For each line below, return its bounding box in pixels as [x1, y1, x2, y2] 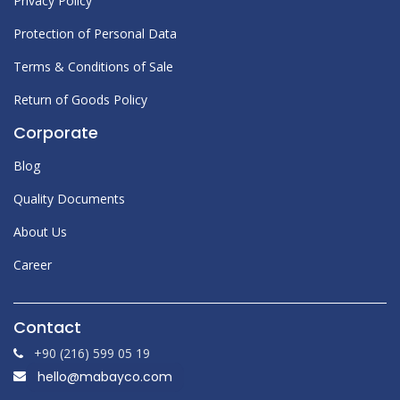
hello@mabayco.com [37, 368, 172, 387]
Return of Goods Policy [13, 91, 147, 109]
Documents [57, 190, 125, 208]
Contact [13, 316, 81, 339]
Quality [13, 190, 54, 208]
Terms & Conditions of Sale [13, 58, 173, 76]
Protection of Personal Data [13, 25, 177, 43]
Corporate [13, 121, 98, 145]
